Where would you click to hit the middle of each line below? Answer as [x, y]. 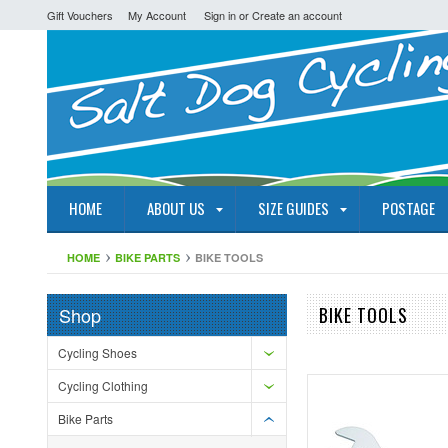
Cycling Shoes [97, 352]
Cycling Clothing [103, 385]
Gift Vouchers [80, 15]
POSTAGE [408, 208]
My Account [157, 15]
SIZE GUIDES [293, 208]
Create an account [297, 15]
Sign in [220, 15]
